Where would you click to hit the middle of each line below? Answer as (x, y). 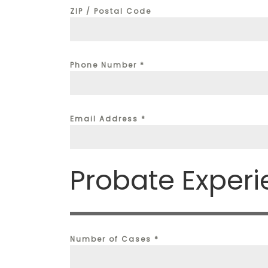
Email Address (106, 119)
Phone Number (105, 65)
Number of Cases (112, 239)
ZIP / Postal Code (111, 11)
